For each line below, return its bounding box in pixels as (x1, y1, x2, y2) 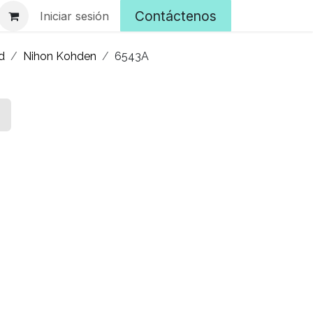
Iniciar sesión (40, 8, 109, 23)
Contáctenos (135, 7, 217, 24)
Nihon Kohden (23, 50, 96, 64)
